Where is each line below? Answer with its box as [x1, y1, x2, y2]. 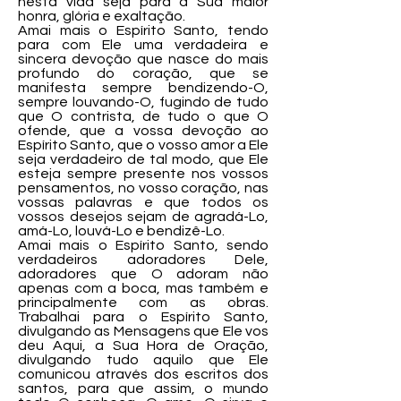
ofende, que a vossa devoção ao [18, 124, 269, 138]
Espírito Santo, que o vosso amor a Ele [18, 138, 269, 152]
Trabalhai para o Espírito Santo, [18, 310, 269, 324]
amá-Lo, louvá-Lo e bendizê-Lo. [18, 224, 225, 238]
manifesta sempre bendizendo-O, [18, 81, 269, 95]
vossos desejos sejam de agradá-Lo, [18, 209, 269, 224]
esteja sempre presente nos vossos [18, 166, 269, 181]
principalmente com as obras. [18, 295, 269, 310]
